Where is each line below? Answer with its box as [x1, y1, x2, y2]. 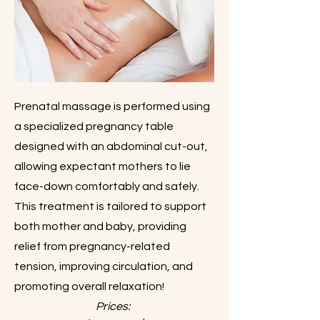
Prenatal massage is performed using [14, 101, 210, 112]
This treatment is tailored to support [14, 201, 206, 212]
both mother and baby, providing [14, 221, 186, 232]
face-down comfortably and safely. [14, 181, 199, 192]
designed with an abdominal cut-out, [14, 141, 208, 152]
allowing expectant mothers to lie [14, 161, 191, 172]
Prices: [95, 301, 130, 312]
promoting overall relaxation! [14, 281, 164, 292]
